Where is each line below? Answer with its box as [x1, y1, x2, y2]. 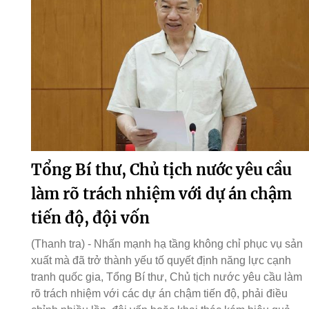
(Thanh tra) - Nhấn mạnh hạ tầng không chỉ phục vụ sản [30, 238, 303, 250]
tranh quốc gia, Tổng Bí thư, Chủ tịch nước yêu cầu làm [30, 271, 302, 283]
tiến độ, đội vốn [30, 208, 150, 228]
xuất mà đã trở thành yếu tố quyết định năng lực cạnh [30, 255, 291, 267]
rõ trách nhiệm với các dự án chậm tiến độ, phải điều [30, 288, 288, 300]
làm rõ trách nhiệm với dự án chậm [30, 184, 292, 204]
